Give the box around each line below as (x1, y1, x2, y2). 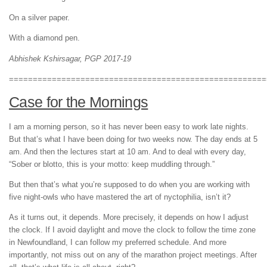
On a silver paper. (9, 13, 70, 23)
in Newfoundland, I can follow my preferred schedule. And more (9, 238, 226, 247)
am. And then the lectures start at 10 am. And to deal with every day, (9, 147, 246, 156)
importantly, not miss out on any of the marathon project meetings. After (9, 250, 257, 260)
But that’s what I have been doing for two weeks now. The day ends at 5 (9, 134, 257, 144)
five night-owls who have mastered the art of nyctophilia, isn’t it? (9, 193, 231, 202)
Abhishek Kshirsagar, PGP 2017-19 (9, 54, 131, 63)
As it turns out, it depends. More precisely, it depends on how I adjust (9, 213, 249, 222)
